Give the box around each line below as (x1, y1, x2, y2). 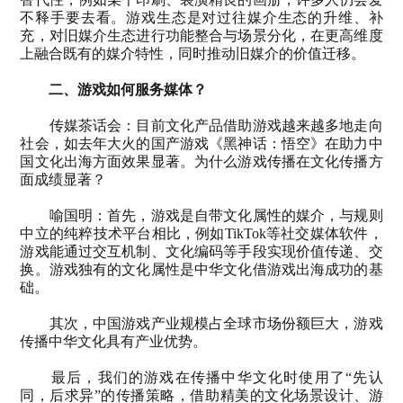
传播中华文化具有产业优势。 (20, 333, 208, 349)
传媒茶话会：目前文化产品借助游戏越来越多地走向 (49, 117, 383, 133)
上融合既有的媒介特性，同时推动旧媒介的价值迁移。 (20, 45, 366, 61)
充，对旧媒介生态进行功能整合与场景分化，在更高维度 (20, 27, 383, 43)
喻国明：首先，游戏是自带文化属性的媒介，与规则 (49, 207, 383, 223)
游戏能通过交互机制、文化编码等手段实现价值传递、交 (20, 243, 383, 259)
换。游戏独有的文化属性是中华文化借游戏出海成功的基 (20, 261, 383, 277)
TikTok (224, 225, 266, 241)
